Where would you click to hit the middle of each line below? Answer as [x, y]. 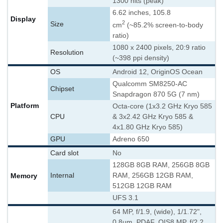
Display [23, 19]
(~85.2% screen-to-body [164, 25]
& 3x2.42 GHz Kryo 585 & [153, 117]
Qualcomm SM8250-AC [150, 84]
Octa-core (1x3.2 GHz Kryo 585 [162, 106]
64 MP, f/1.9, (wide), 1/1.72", [157, 212]
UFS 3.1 [125, 198]
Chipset [62, 89]
